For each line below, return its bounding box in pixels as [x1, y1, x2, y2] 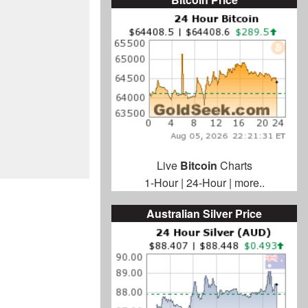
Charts [217, 157, 252, 174]
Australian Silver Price [146, 206, 262, 222]
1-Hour [144, 175, 178, 191]
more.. [234, 175, 265, 191]
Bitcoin [179, 157, 217, 174]
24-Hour [186, 175, 226, 191]
